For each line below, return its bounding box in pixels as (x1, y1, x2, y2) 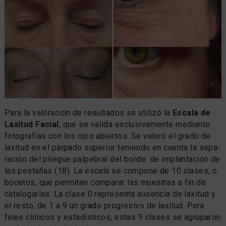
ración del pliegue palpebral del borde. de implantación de (4, 154, 220, 164)
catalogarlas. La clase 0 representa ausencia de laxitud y (4, 189, 216, 199)
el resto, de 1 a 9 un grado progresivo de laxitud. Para (4, 200, 204, 210)
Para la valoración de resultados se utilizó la (4, 107, 173, 118)
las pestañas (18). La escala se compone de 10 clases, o (4, 165, 217, 176)
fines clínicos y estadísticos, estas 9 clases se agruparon (4, 212, 221, 222)
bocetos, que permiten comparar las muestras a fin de (4, 177, 206, 187)
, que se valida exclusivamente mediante (59, 119, 210, 129)
